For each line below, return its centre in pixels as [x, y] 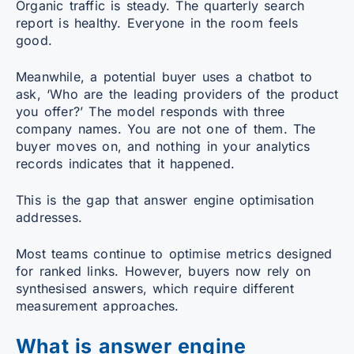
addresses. [49, 217]
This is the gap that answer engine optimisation [165, 200]
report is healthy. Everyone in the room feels [157, 23]
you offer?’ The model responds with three [151, 111]
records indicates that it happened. [125, 163]
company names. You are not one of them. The [166, 128]
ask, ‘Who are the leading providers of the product [177, 94]
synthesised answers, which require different [155, 288]
